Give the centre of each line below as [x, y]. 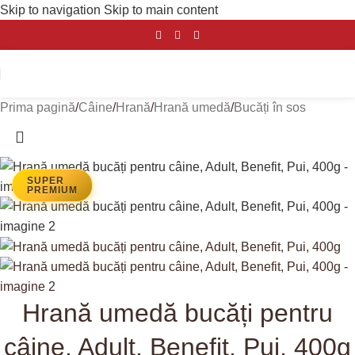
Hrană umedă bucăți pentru [177, 313]
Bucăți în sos [270, 107]
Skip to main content [161, 10]
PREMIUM [52, 190]
